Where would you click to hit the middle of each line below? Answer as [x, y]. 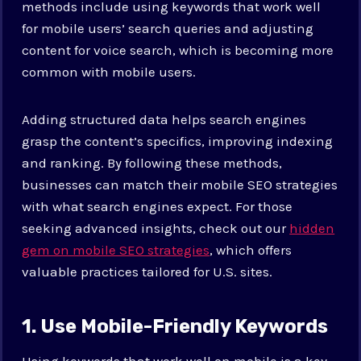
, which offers [251, 249]
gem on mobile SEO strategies [116, 249]
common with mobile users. [109, 71]
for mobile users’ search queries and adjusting [168, 28]
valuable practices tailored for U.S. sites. [147, 271]
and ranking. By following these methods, [152, 162]
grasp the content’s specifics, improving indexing [178, 141]
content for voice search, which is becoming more [178, 50]
